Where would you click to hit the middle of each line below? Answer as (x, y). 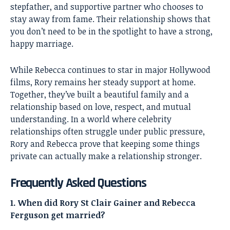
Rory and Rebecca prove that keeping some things (105, 144)
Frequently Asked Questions (78, 183)
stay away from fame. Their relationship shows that (110, 19)
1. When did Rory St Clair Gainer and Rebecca (103, 203)
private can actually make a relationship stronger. (106, 156)
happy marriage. (42, 44)
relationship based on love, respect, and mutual (101, 107)
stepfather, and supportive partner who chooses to (107, 7)
